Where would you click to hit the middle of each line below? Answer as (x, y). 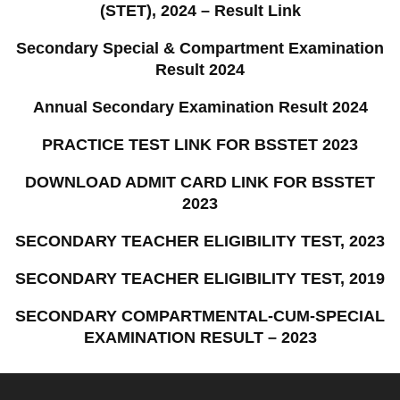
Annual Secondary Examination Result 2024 (200, 108)
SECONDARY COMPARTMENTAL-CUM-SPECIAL (200, 317)
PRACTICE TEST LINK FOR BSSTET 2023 (200, 145)
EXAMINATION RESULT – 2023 (200, 338)
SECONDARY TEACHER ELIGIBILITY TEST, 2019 (200, 279)
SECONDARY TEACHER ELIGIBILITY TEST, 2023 (200, 242)
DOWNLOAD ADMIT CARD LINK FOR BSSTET (200, 183)
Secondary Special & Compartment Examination (200, 49)
